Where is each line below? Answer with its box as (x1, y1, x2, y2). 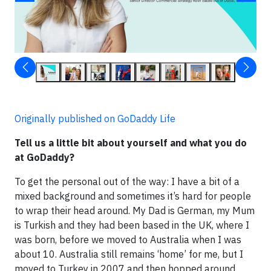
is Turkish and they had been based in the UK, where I (15, 218, 249, 231)
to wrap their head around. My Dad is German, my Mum (15, 204, 255, 217)
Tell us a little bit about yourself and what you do (15, 136, 247, 149)
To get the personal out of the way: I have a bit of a (15, 175, 240, 188)
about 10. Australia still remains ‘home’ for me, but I (15, 247, 243, 260)
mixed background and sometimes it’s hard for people (15, 189, 251, 202)
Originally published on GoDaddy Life (15, 112, 175, 125)
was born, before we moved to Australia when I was (15, 233, 241, 246)
